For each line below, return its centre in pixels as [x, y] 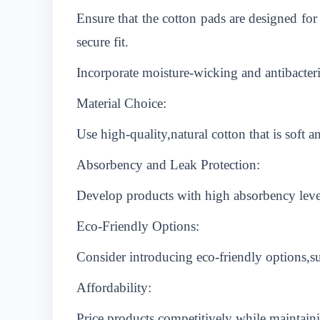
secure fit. [102, 42]
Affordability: [114, 287]
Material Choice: [121, 103]
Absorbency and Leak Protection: [168, 165]
